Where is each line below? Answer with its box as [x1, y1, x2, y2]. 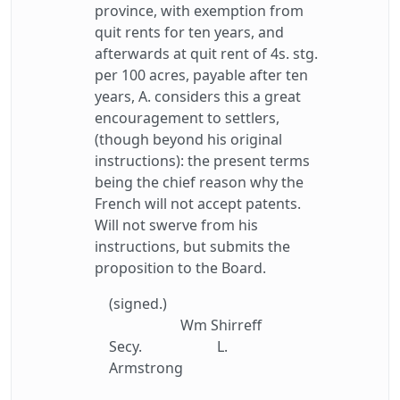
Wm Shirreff [180, 315, 262, 335]
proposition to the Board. [95, 258, 266, 278]
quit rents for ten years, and [95, 22, 284, 42]
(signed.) [109, 294, 167, 313]
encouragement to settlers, [95, 108, 279, 128]
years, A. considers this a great [95, 87, 301, 106]
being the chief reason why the [95, 172, 304, 192]
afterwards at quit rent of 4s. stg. [95, 44, 318, 63]
